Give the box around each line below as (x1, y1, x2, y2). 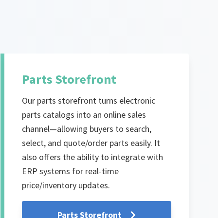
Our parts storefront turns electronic (21, 95, 155, 107)
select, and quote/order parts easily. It (21, 137, 160, 149)
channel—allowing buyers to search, (21, 123, 151, 135)
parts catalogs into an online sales (21, 109, 146, 121)
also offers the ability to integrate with (21, 151, 163, 163)
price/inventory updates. (21, 180, 110, 191)
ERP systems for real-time (21, 165, 119, 177)
